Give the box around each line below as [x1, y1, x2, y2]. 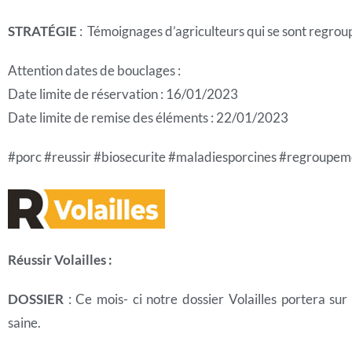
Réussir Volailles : [8, 251, 112, 268]
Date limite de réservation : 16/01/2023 [8, 86, 238, 102]
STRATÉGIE [8, 23, 77, 39]
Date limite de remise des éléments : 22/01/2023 [8, 109, 288, 126]
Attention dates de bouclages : [8, 62, 181, 79]
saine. [8, 314, 41, 331]
